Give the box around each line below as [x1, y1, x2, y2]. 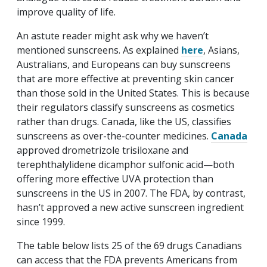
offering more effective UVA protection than [17, 172, 213, 185]
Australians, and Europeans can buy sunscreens [17, 57, 231, 71]
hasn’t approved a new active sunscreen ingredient [17, 200, 244, 214]
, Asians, [203, 43, 240, 57]
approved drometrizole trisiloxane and [17, 143, 188, 157]
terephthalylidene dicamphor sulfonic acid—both [17, 157, 234, 171]
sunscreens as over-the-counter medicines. [17, 129, 211, 142]
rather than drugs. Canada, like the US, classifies [17, 114, 231, 128]
